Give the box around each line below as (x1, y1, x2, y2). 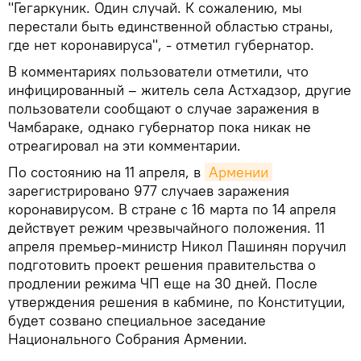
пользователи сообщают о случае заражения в (8, 98, 319, 118)
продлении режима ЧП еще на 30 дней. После (8, 273, 317, 293)
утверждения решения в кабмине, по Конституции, (8, 292, 346, 311)
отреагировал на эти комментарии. (8, 135, 241, 155)
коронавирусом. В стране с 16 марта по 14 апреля (8, 199, 336, 218)
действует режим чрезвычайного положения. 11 (8, 218, 325, 237)
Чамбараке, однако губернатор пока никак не (8, 117, 311, 136)
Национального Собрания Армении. (8, 329, 247, 348)
